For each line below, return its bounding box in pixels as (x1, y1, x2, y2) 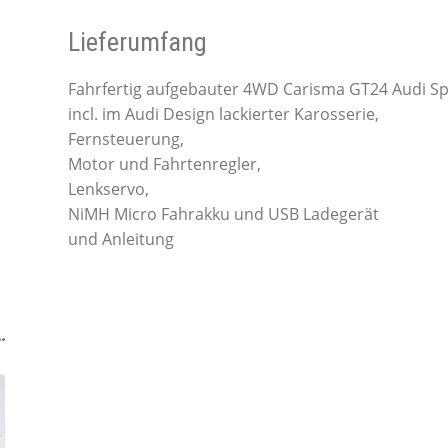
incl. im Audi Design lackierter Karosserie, (67, 103, 379, 126)
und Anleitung (67, 228, 174, 251)
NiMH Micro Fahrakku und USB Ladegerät (67, 203, 379, 226)
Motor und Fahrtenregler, (67, 153, 261, 176)
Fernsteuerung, (67, 128, 184, 151)
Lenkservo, (67, 178, 149, 201)
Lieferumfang (67, 27, 207, 58)
